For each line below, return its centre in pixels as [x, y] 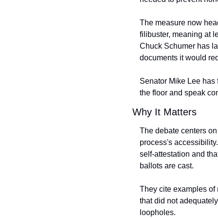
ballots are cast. [167, 165]
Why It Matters [164, 112]
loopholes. [158, 212]
